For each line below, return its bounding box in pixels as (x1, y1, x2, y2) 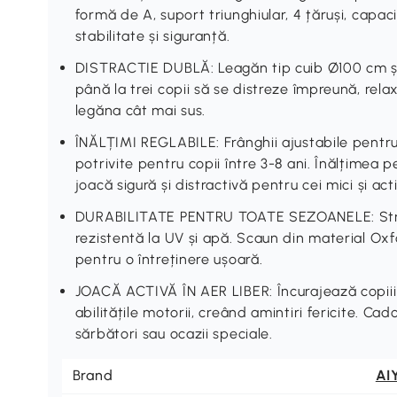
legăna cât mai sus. (74, 101, 206, 119)
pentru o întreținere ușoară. (74, 250, 263, 268)
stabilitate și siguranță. (74, 27, 230, 44)
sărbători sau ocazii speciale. (74, 324, 273, 342)
